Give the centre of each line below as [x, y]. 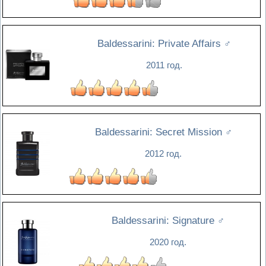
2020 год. [168, 242]
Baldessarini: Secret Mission [160, 132]
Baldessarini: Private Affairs [160, 44]
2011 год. [164, 65]
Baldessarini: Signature [164, 221]
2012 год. [163, 154]
